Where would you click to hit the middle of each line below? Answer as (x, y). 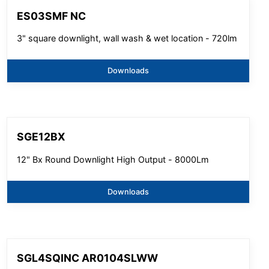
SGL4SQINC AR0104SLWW (88, 258)
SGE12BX (41, 137)
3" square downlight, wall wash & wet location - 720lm (127, 38)
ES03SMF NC (52, 16)
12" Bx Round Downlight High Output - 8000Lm (113, 159)
